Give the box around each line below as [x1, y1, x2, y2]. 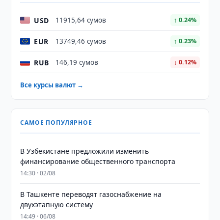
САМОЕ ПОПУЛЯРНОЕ [20, 118, 92, 127]
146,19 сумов [55, 58, 99, 67]
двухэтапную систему [20, 200, 93, 209]
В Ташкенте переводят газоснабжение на [20, 190, 162, 199]
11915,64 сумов [55, 16, 107, 25]
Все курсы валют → [20, 81, 84, 89]
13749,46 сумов [55, 37, 107, 46]
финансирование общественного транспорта [20, 157, 176, 166]
